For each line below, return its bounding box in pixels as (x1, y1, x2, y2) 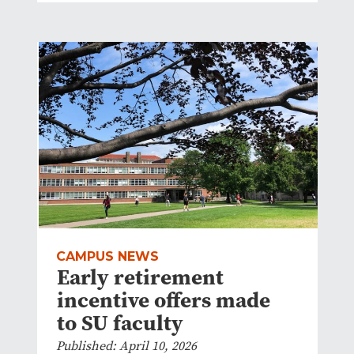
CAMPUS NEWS (55, 248, 159, 264)
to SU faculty (56, 307, 183, 337)
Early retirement (56, 262, 224, 292)
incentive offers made (56, 284, 270, 314)
